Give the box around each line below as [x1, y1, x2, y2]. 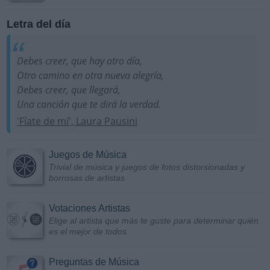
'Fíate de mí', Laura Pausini [17, 115, 138, 128]
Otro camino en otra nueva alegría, [17, 68, 165, 82]
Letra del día [7, 17, 71, 30]
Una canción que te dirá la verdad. [17, 97, 162, 111]
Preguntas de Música [49, 257, 139, 268]
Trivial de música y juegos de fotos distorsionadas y [49, 162, 245, 172]
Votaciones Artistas [49, 203, 130, 214]
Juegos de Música [49, 149, 127, 160]
